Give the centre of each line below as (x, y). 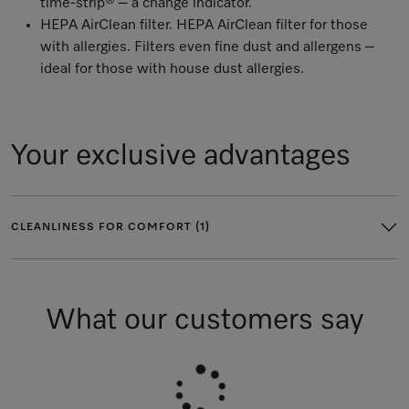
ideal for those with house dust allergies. (172, 69)
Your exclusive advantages (181, 156)
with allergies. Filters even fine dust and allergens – (207, 47)
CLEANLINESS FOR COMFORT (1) (110, 227)
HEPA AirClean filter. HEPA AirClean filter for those (204, 26)
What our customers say (204, 320)
